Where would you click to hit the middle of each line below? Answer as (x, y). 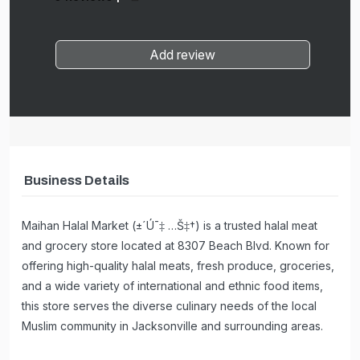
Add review (183, 55)
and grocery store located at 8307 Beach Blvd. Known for (176, 245)
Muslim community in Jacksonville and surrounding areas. (172, 325)
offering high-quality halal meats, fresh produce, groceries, (178, 265)
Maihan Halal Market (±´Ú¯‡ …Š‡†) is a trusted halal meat (170, 225)
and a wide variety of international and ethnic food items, (172, 285)
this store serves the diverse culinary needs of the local (169, 305)
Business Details (76, 180)
